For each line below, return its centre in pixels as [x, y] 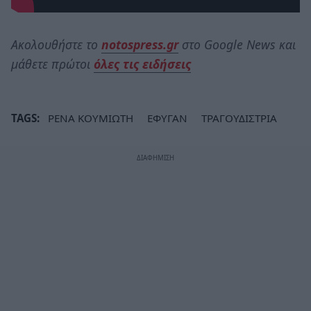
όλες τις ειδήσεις [142, 64]
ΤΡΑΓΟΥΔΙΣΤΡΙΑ [239, 118]
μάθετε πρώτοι [52, 64]
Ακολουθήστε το [56, 44]
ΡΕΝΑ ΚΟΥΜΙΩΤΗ [91, 118]
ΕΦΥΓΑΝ [167, 118]
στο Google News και [237, 44]
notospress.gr [140, 44]
